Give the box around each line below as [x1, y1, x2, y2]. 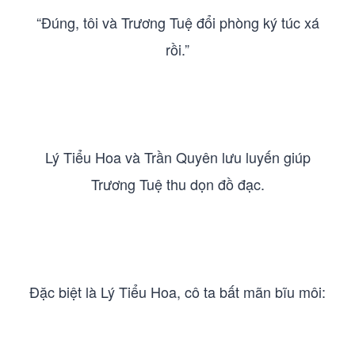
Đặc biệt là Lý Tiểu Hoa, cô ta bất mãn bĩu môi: [29, 281, 326, 302]
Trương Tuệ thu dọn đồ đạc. [90, 174, 265, 194]
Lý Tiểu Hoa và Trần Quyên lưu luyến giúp [44, 147, 311, 167]
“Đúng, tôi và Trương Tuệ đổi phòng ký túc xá [36, 12, 319, 32]
